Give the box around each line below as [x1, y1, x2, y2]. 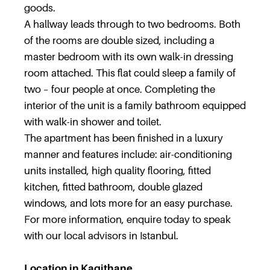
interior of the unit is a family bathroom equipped [24, 99, 246, 111]
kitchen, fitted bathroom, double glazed [24, 181, 202, 193]
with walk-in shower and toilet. [24, 116, 162, 128]
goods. [24, 2, 55, 14]
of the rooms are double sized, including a [24, 34, 215, 46]
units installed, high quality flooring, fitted [24, 165, 211, 177]
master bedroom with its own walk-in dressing [24, 51, 233, 63]
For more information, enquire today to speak [24, 213, 231, 225]
